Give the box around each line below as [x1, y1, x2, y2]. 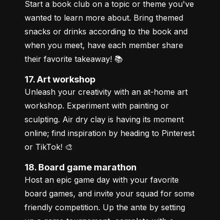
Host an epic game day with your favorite [25, 174, 179, 185]
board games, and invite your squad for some [25, 188, 194, 198]
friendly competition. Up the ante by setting [25, 202, 185, 212]
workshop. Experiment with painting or [25, 100, 169, 110]
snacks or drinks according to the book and [25, 26, 188, 36]
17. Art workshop [28, 74, 95, 84]
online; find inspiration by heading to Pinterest [25, 128, 194, 138]
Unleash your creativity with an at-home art [25, 86, 188, 97]
